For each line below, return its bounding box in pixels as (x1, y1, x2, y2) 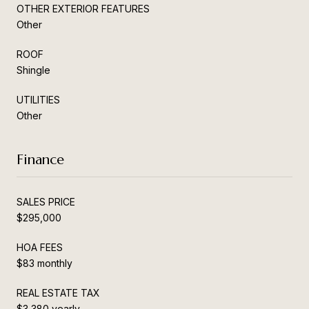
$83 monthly (17, 257, 72, 269)
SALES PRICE (17, 195, 75, 208)
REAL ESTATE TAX (17, 286, 100, 299)
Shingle (17, 63, 50, 76)
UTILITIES (17, 93, 60, 106)
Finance (17, 150, 64, 168)
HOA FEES (17, 241, 63, 253)
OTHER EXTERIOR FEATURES (17, 2, 150, 14)
